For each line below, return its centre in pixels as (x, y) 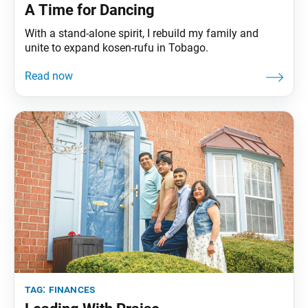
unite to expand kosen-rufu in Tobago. (117, 47)
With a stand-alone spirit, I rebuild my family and (142, 33)
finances (72, 289)
